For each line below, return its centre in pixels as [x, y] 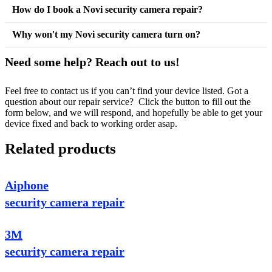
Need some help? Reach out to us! [92, 62]
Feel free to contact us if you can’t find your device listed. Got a [127, 91]
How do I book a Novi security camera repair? [107, 10]
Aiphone [27, 185]
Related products [60, 149]
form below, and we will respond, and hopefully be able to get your [134, 113]
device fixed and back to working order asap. [91, 124]
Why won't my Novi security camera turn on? [106, 35]
